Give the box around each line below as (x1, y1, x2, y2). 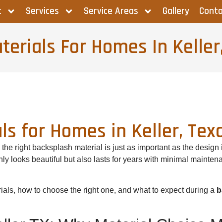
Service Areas (83, 5, 138, 17)
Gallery (162, 5, 189, 17)
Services (26, 5, 59, 17)
